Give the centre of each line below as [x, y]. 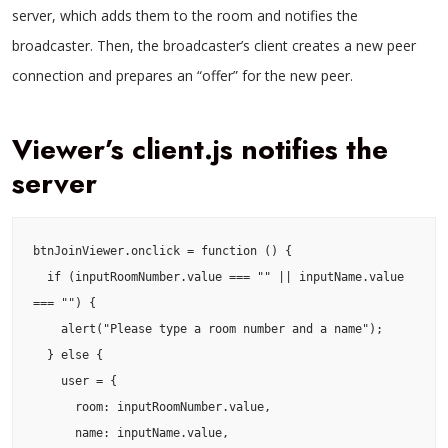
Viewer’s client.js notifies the [200, 149]
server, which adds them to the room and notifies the [185, 15]
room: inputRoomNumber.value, [54, 406]
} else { [40, 354]
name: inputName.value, [54, 432]
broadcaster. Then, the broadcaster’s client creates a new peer [214, 45]
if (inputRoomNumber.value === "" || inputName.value [40, 276]
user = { [47, 380]
